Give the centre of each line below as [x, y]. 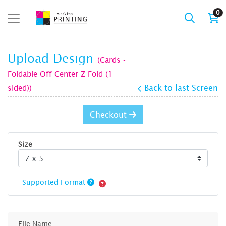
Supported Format [55, 182]
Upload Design [52, 59]
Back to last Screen [181, 88]
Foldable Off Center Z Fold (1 [60, 74]
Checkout [109, 115]
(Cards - [111, 60]
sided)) [20, 88]
